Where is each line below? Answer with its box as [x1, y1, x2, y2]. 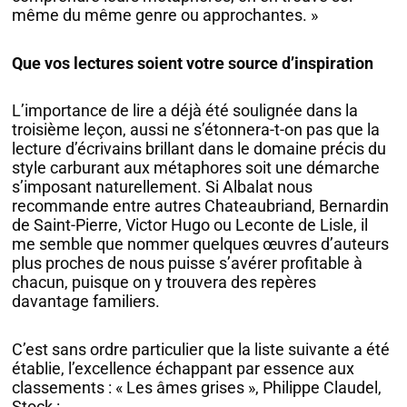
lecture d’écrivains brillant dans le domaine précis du [12, 139, 387, 159]
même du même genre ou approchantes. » [12, 5, 319, 25]
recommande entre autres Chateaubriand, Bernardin [12, 196, 390, 216]
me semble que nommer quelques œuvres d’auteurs [12, 234, 390, 254]
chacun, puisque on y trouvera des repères [12, 273, 317, 293]
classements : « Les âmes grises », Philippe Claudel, [12, 377, 382, 397]
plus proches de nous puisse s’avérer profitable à [12, 253, 363, 273]
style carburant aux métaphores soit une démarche [12, 158, 381, 178]
